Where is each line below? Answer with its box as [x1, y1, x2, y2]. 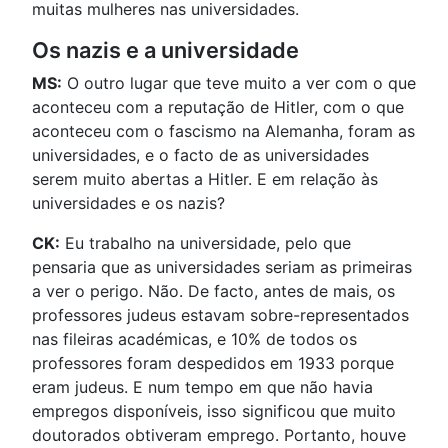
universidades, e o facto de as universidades [32, 144, 369, 165]
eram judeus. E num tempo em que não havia [32, 376, 373, 397]
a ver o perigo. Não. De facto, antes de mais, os [32, 280, 395, 301]
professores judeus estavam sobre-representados [32, 304, 409, 325]
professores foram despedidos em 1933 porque [32, 352, 394, 373]
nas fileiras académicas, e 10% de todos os [32, 328, 357, 349]
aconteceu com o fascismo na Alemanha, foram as [32, 120, 415, 141]
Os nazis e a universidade [32, 36, 299, 63]
